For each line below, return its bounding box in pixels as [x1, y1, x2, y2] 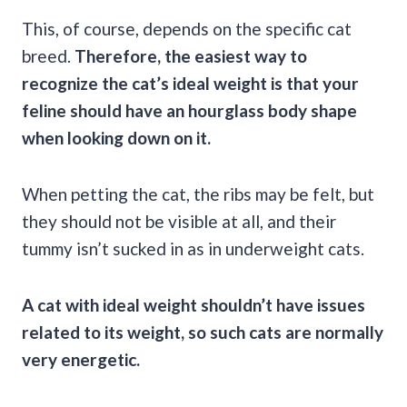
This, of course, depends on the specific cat [22, 17, 352, 39]
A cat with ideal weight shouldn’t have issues [22, 293, 365, 315]
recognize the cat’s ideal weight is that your [22, 72, 359, 94]
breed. [22, 45, 74, 66]
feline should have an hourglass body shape [22, 99, 357, 121]
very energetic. [22, 348, 140, 370]
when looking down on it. [22, 126, 211, 148]
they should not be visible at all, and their [22, 210, 336, 232]
